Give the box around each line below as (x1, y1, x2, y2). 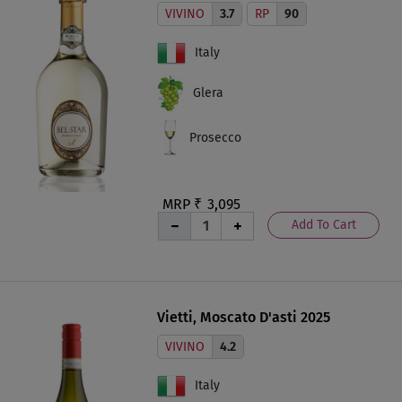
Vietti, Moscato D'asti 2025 (157, 308, 330, 326)
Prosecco (189, 129, 241, 145)
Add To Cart (291, 216, 356, 232)
